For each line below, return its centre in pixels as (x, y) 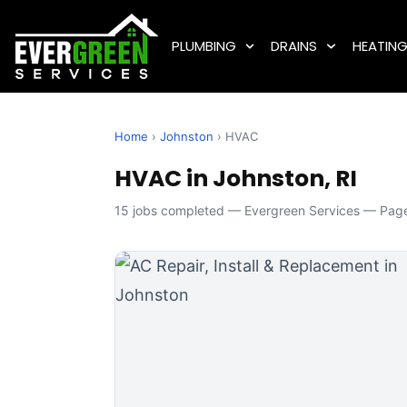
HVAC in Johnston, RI (236, 179)
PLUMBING (203, 46)
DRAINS (294, 46)
